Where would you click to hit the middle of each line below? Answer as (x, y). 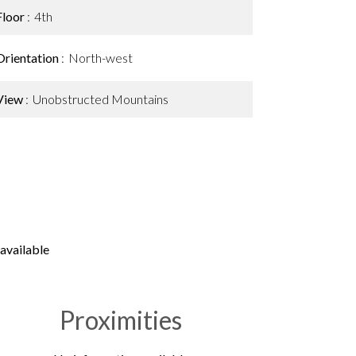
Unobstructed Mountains (101, 99)
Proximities (121, 320)
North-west (101, 58)
